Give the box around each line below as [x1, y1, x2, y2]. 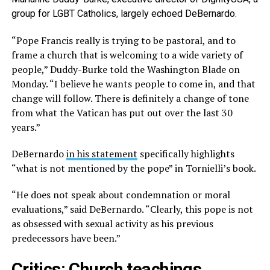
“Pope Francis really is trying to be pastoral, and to [11, 34, 236, 47]
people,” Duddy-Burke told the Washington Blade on [11, 63, 240, 76]
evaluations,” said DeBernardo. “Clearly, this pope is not [11, 202, 253, 216]
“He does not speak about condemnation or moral [11, 188, 230, 201]
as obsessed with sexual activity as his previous [11, 217, 213, 230]
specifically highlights [137, 147, 234, 160]
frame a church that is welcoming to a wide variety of [11, 48, 243, 61]
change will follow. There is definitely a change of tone [11, 92, 249, 105]
